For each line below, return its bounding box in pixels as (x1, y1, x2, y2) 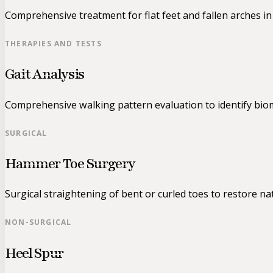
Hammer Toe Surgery (5, 154, 135, 173)
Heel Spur (5, 243, 64, 263)
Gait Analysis (5, 65, 84, 84)
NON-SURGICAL (5, 217, 72, 228)
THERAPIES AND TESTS (5, 38, 102, 49)
